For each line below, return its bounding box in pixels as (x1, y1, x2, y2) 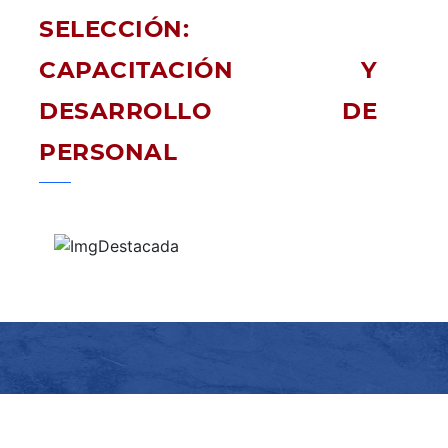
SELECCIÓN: (39, 18, 189, 42)
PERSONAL (39, 141, 177, 165)
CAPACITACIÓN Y (39, 59, 377, 83)
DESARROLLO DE (39, 100, 377, 124)
